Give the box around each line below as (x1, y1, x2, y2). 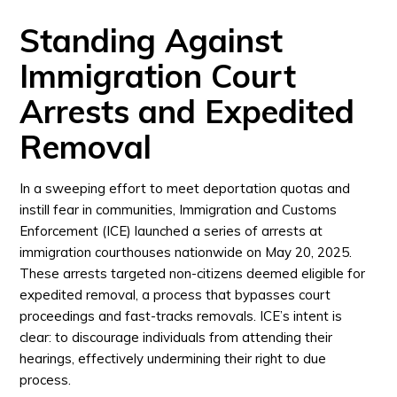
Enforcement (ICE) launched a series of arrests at (19, 222, 323, 239)
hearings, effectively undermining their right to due (19, 350, 327, 367)
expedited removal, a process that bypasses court (19, 286, 331, 303)
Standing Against (19, 20, 284, 60)
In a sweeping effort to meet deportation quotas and (19, 180, 351, 197)
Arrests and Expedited (19, 91, 355, 131)
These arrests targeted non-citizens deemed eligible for (19, 265, 366, 282)
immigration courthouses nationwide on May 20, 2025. (19, 244, 353, 261)
